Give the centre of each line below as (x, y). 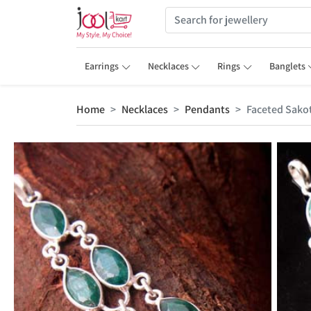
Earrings (102, 66)
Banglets (287, 66)
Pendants (207, 109)
